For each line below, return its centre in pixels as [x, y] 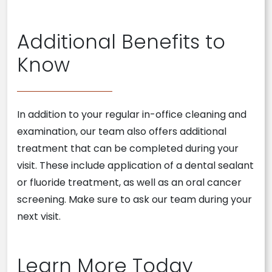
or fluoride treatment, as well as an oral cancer [129, 182]
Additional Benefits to [121, 42]
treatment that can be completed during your [128, 148]
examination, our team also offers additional [122, 131]
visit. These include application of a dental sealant [135, 165]
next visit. [39, 216]
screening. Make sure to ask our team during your [134, 199]
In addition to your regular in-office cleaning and [132, 114]
